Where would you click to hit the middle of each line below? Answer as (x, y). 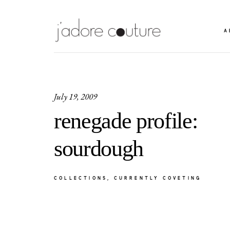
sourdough (99, 148)
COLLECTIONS (81, 178)
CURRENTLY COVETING (158, 178)
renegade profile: (126, 121)
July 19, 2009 (75, 97)
